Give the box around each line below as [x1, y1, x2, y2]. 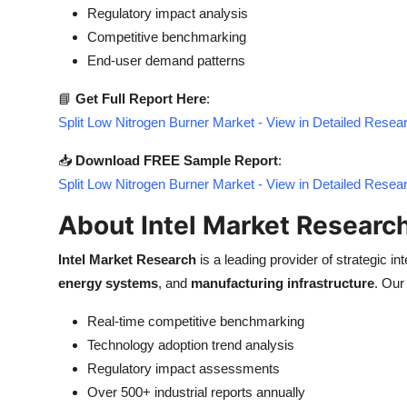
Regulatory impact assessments [87, 361, 280, 376]
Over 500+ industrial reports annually [87, 384, 305, 400]
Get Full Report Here [75, 91, 206, 106]
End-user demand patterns [87, 53, 245, 68]
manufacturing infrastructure [191, 275, 374, 291]
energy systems [58, 275, 158, 291]
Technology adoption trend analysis [87, 337, 294, 352]
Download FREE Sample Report [75, 153, 278, 168]
